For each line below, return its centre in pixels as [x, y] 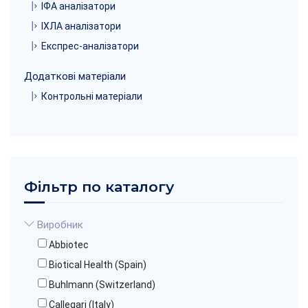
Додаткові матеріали [75, 76]
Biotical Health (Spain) [98, 264]
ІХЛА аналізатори [81, 26]
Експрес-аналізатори [90, 46]
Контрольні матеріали [92, 96]
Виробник [59, 224]
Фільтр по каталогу [99, 186]
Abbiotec [69, 244]
